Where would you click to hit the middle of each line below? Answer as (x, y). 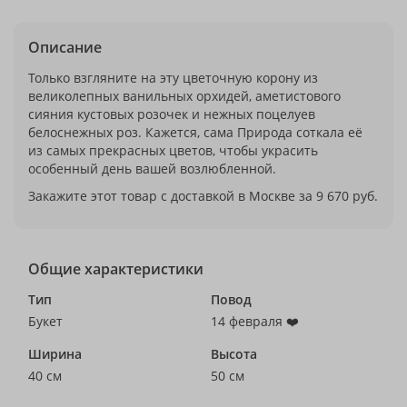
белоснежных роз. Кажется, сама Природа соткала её (195, 132)
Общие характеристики (116, 269)
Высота (234, 354)
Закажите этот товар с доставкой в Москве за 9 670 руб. (203, 196)
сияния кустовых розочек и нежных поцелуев (172, 114)
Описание (65, 47)
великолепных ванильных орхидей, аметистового (184, 96)
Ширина (55, 354)
